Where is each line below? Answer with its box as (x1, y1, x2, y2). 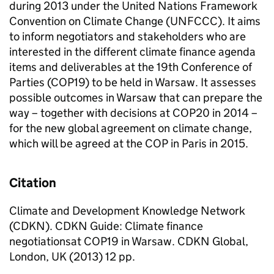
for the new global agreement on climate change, (9, 121, 252, 135)
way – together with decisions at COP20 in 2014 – (9, 106, 257, 120)
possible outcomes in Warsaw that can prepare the (9, 91, 262, 105)
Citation (9, 175, 56, 191)
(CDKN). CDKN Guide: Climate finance (9, 219, 203, 233)
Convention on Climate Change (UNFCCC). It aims (9, 14, 261, 28)
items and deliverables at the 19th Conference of (9, 60, 252, 74)
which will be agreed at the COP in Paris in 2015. (9, 136, 248, 150)
